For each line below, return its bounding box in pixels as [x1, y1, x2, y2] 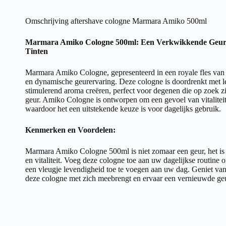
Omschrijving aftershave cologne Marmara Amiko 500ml [25, 16, 207, 25]
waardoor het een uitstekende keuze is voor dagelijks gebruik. [25, 104, 221, 113]
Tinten [25, 46, 48, 55]
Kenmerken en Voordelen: [25, 125, 116, 134]
